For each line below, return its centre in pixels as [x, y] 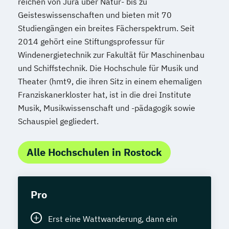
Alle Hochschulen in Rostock [94, 152]
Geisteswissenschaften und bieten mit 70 [95, 15]
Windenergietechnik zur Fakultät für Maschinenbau [111, 54]
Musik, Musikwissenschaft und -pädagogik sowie [107, 108]
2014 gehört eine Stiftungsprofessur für [91, 41]
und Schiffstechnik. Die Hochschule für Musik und [108, 68]
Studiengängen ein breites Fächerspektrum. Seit [106, 28]
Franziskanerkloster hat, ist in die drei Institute [105, 94]
